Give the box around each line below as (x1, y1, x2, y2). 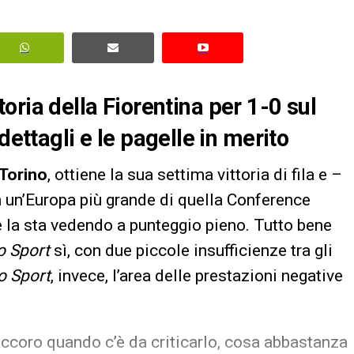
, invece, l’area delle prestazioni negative (51, 265, 343, 285)
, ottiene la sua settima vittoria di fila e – (47, 164, 342, 184)
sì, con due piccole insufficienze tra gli (50, 240, 333, 260)
